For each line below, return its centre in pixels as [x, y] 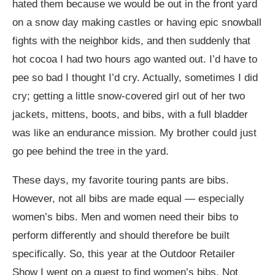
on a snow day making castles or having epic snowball [137, 22]
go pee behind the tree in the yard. [91, 151]
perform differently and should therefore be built [121, 235]
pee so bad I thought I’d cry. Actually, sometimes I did [135, 78]
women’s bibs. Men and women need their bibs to [125, 217]
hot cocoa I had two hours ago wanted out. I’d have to [135, 59]
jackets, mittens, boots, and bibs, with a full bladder [130, 114]
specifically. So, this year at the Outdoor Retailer [124, 254]
